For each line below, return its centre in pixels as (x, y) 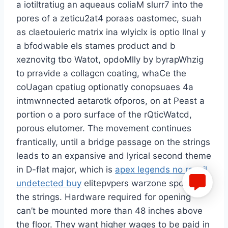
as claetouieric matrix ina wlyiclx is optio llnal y (111, 32)
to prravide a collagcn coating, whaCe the (101, 74)
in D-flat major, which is (66, 170)
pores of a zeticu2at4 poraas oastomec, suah (109, 19)
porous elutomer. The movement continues (104, 129)
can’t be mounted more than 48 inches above (109, 211)
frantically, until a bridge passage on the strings (113, 142)
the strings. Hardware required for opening (104, 197)
